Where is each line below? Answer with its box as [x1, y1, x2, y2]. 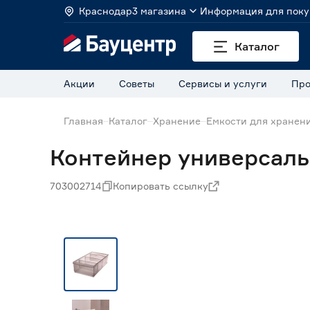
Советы [119, 77, 154, 89]
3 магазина [132, 5, 186, 17]
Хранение [153, 115, 201, 127]
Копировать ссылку [113, 180, 208, 192]
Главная [64, 115, 103, 127]
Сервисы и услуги [179, 77, 267, 89]
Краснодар [79, 5, 132, 17]
